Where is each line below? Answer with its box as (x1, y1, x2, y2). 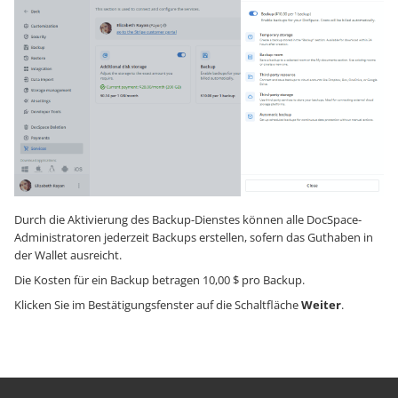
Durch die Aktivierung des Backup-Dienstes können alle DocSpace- (14, 211, 362, 228)
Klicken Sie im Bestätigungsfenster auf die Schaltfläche (14, 297, 301, 314)
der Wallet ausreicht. (14, 247, 122, 264)
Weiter (301, 297, 341, 314)
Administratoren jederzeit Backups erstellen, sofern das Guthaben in (14, 229, 373, 246)
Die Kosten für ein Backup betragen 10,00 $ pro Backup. (14, 272, 305, 289)
